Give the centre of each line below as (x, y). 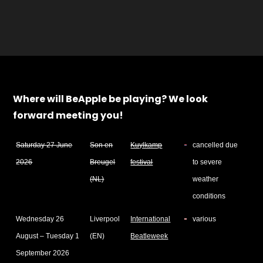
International (151, 219)
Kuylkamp (146, 145)
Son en (102, 145)
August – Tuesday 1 (48, 236)
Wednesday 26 (40, 219)
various (205, 219)
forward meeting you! (68, 115)
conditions (209, 196)
